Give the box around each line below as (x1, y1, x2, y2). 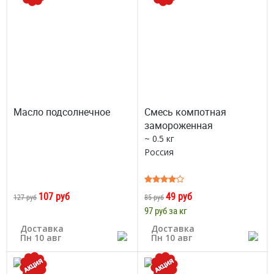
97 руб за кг (144, 204, 187, 217)
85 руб (144, 192, 164, 202)
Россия (144, 146, 174, 158)
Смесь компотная (144, 105, 226, 119)
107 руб (39, 190, 70, 203)
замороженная (144, 119, 213, 132)
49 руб (166, 190, 192, 203)
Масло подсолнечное (13, 105, 110, 119)
